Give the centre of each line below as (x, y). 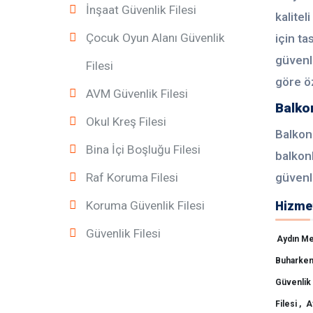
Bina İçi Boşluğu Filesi (143, 150)
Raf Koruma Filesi (132, 177)
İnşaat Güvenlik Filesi (141, 10)
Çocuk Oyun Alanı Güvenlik (155, 38)
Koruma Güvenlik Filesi (145, 205)
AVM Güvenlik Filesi (137, 94)
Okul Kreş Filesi (126, 122)
